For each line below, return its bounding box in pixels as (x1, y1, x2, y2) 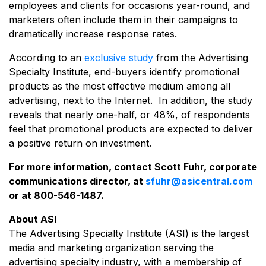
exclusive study (84, 51, 153, 64)
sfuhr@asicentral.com (145, 175, 252, 187)
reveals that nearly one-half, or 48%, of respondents (9, 108, 250, 121)
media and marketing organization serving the (9, 241, 214, 254)
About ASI (9, 213, 56, 225)
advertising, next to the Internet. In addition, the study (9, 94, 252, 106)
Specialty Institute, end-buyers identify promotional (9, 65, 239, 78)
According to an (9, 51, 84, 64)
